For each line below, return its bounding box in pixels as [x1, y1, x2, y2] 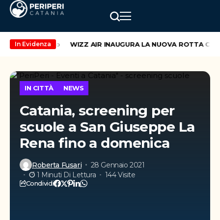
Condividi [26, 179, 54, 187]
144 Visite [105, 170, 136, 179]
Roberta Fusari [32, 160, 82, 169]
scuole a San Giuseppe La [20, 118, 195, 135]
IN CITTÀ [25, 84, 54, 92]
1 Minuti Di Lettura [37, 170, 96, 179]
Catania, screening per [20, 102, 175, 119]
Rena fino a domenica [20, 135, 170, 151]
